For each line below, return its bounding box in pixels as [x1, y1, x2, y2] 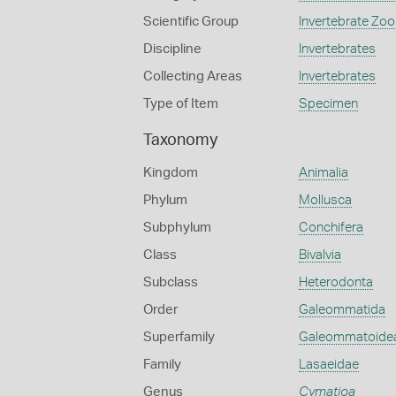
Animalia [298, 166, 348, 179]
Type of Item [143, 97, 218, 110]
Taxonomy [143, 133, 217, 148]
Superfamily [143, 331, 215, 344]
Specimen [298, 97, 358, 110]
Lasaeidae [298, 358, 359, 371]
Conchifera [298, 221, 363, 234]
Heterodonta [298, 276, 373, 289]
